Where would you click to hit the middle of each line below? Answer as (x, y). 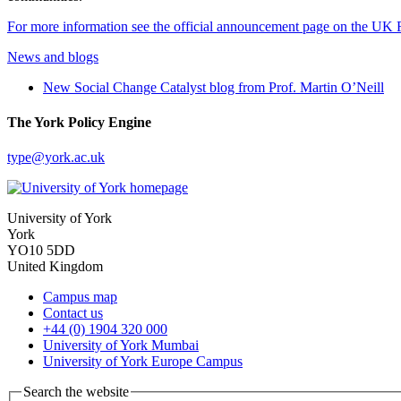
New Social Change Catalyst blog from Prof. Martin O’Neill (213, 87)
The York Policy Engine (79, 123)
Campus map (80, 297)
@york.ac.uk (68, 158)
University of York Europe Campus (143, 362)
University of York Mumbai (121, 346)
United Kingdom (55, 267)
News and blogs (53, 56)
